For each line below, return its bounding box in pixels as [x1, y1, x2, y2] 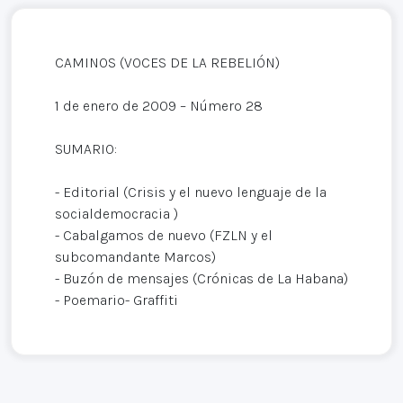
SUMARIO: [55, 139, 117, 157]
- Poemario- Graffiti [55, 291, 178, 309]
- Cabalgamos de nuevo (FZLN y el [55, 226, 273, 244]
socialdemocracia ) [55, 204, 178, 222]
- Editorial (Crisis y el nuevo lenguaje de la [55, 183, 327, 201]
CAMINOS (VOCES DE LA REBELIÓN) [55, 53, 280, 71]
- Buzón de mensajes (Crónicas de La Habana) [55, 269, 348, 287]
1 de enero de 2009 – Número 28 [55, 96, 263, 114]
